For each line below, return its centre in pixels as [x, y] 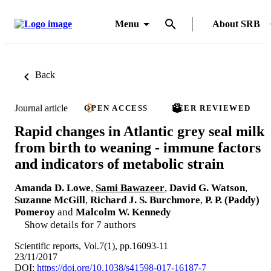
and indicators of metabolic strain [119, 164]
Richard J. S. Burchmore [145, 200]
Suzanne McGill [50, 200]
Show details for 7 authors [80, 224]
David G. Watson [207, 188]
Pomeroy [35, 212]
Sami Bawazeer [130, 188]
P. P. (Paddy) [232, 200]
